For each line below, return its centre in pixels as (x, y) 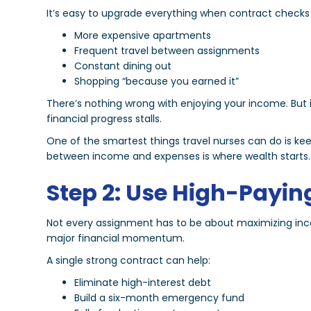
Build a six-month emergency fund (160, 298)
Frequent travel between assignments (167, 51)
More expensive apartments (143, 36)
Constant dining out (123, 66)
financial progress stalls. (104, 119)
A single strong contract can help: (129, 261)
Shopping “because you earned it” (157, 82)
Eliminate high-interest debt (143, 283)
